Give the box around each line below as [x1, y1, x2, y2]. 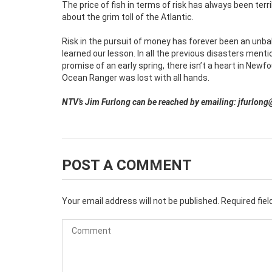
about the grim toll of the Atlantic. [62, 12, 194, 22]
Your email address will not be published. [62, 195, 219, 206]
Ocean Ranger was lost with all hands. [62, 72, 209, 83]
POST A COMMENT [62, 156, 192, 174]
